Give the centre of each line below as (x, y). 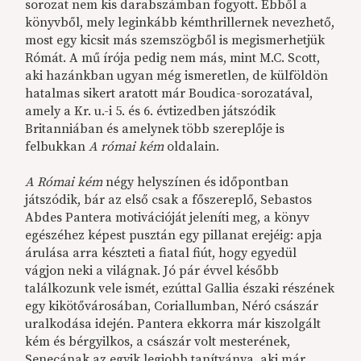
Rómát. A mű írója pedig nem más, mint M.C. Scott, (173, 58)
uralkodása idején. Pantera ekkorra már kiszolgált (173, 324)
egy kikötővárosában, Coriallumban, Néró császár (172, 307)
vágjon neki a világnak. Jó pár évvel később (152, 271)
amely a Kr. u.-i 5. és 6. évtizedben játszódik (151, 112)
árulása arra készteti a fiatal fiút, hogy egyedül (161, 253)
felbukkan (57, 147)
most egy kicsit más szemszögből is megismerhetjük (175, 41)
